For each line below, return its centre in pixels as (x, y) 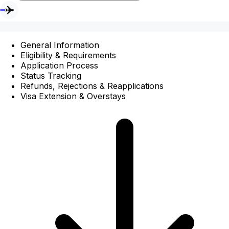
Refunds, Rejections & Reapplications (92, 86)
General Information (60, 45)
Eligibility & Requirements (68, 55)
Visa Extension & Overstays (73, 96)
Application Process (59, 65)
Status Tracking (51, 75)
